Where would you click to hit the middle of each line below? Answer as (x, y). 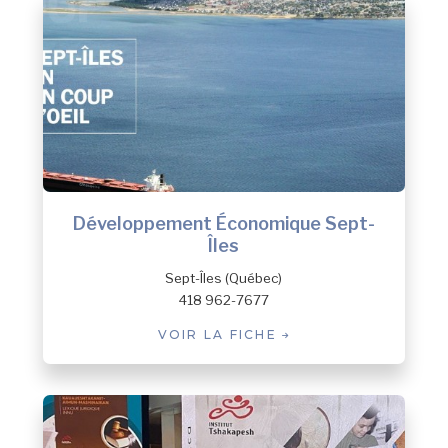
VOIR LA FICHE (220, 335)
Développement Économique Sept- (223, 224)
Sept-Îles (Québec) (224, 277)
